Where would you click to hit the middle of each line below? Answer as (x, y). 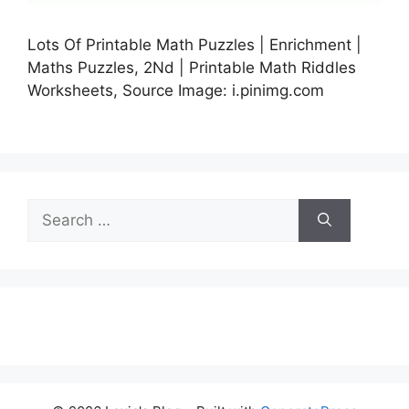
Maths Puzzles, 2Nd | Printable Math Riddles (192, 68)
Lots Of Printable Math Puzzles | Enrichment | (194, 45)
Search (52, 209)
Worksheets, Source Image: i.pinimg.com (176, 91)
